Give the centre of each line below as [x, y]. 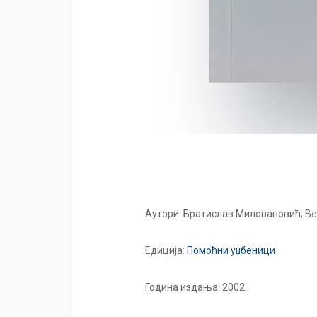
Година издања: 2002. [196, 287]
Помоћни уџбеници [231, 250]
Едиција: [166, 250]
